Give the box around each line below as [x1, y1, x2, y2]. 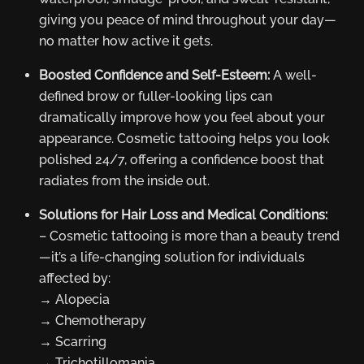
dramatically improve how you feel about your [39, 110, 325, 126]
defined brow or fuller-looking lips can [39, 89, 272, 105]
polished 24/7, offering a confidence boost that [39, 152, 324, 168]
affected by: [39, 271, 110, 287]
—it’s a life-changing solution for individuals [39, 249, 305, 266]
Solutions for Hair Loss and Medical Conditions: [39, 207, 327, 223]
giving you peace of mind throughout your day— [39, 12, 336, 28]
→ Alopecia [39, 292, 110, 308]
